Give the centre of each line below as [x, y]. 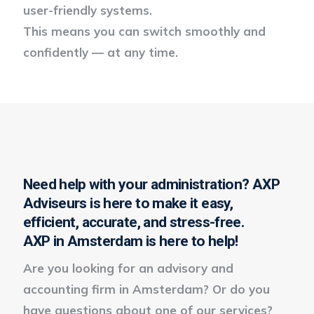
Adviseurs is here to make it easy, [128, 203]
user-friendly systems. [87, 10]
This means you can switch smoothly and [144, 31]
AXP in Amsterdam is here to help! [130, 241]
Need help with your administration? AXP [151, 184]
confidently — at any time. [100, 52]
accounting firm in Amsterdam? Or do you [146, 289]
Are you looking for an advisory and [128, 268]
